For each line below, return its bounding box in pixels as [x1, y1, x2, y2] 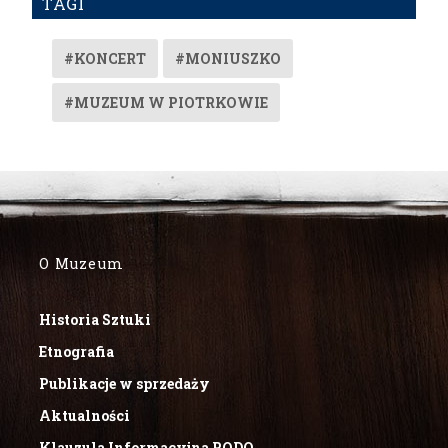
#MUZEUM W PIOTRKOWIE [64, 92, 269, 112]
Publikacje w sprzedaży [39, 373, 211, 393]
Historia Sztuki [39, 309, 152, 329]
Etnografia [39, 341, 115, 361]
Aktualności [39, 405, 131, 425]
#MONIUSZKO [175, 48, 282, 68]
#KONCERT [64, 48, 147, 68]
